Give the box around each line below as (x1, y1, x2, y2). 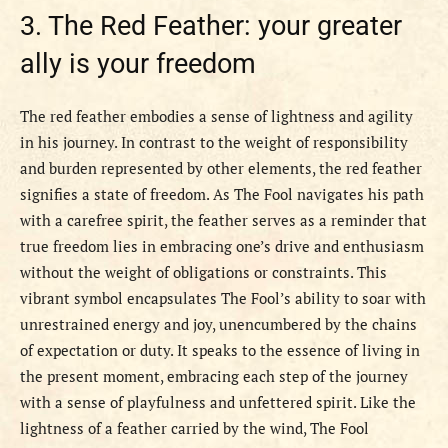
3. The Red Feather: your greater (20, 10, 402, 43)
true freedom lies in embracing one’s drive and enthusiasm (20, 236, 424, 257)
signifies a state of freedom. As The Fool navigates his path (20, 184, 424, 205)
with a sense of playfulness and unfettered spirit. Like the (20, 392, 416, 413)
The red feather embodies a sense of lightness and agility (20, 106, 413, 127)
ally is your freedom (20, 48, 256, 81)
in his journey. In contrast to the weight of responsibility (20, 132, 408, 153)
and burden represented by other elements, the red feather (20, 158, 422, 179)
